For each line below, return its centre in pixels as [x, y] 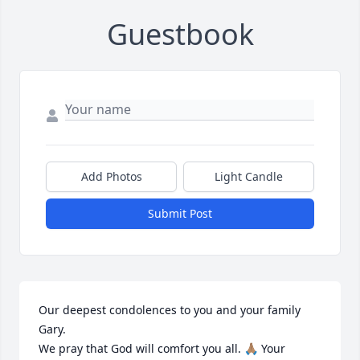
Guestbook [180, 35]
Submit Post [180, 214]
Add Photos [111, 177]
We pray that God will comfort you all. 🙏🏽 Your [162, 349]
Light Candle [249, 177]
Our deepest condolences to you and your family [170, 310]
